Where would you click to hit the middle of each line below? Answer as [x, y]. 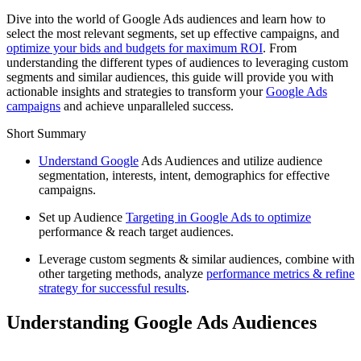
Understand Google [89, 161]
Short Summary [46, 134]
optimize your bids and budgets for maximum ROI [135, 48]
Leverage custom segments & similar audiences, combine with [197, 259]
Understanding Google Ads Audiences [162, 323]
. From [280, 48]
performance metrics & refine [280, 274]
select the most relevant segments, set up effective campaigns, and [173, 34]
